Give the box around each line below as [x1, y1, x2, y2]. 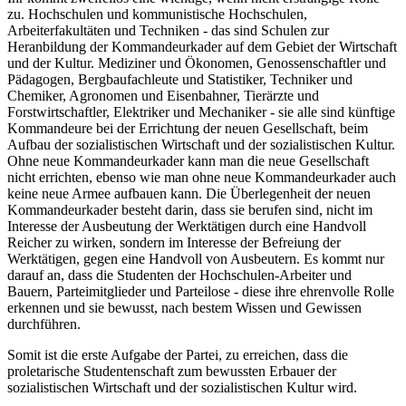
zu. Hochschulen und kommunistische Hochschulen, [7, 6, 307, 23]
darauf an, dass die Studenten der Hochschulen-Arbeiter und [7, 267, 352, 284]
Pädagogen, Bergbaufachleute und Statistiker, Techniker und [7, 72, 353, 88]
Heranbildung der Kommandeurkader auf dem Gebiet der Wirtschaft [7, 39, 397, 55]
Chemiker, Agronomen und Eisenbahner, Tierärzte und [7, 88, 319, 104]
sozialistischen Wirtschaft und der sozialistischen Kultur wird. [7, 380, 357, 396]
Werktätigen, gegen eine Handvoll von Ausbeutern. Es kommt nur [7, 251, 384, 267]
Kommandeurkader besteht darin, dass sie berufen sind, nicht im [7, 202, 372, 218]
